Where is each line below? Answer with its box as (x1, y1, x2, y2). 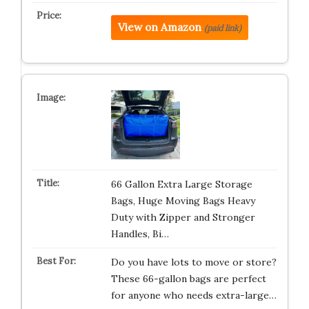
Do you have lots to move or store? (110, 256, 277, 268)
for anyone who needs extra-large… (110, 289, 277, 301)
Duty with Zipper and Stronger (110, 211, 255, 223)
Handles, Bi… (110, 228, 169, 240)
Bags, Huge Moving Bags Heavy (110, 195, 255, 207)
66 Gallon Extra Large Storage (110, 178, 252, 190)
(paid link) (203, 23, 241, 33)
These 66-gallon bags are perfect (110, 272, 266, 285)
